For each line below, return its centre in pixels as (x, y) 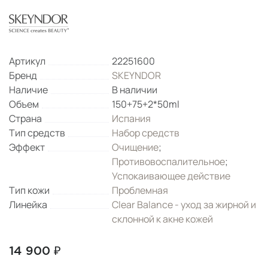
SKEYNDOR (137, 75)
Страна (25, 118)
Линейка (28, 205)
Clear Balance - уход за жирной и (184, 205)
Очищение (135, 147)
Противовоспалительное (169, 162)
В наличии (135, 90)
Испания (132, 118)
